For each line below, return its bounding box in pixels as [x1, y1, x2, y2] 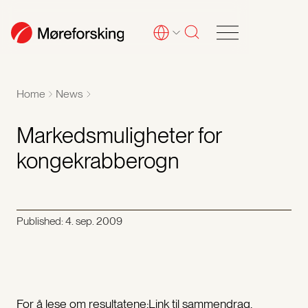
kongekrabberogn [16, 148, 179, 175]
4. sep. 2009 [65, 214, 122, 228]
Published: [16, 214, 65, 228]
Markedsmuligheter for [16, 122, 221, 149]
